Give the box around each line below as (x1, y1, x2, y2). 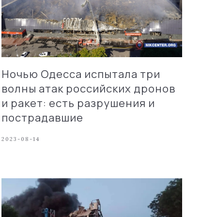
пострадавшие (1, 110, 83, 125)
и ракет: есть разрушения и (1, 95, 155, 110)
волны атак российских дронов (1, 81, 175, 96)
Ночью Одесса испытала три (1, 66, 160, 81)
